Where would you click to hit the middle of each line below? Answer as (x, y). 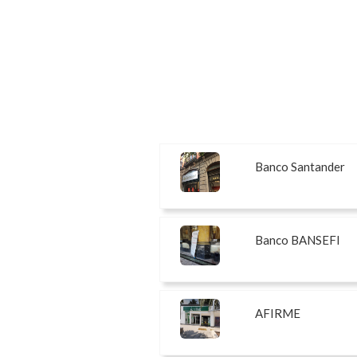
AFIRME (277, 314)
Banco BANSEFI (297, 240)
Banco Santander (300, 167)
